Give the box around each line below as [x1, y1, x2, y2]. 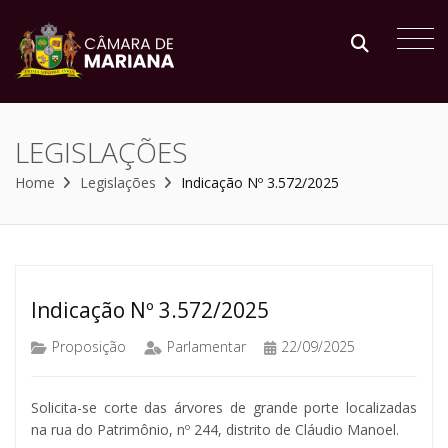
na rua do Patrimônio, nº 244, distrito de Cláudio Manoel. [31, 419, 399, 439]
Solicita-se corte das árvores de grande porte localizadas [31, 397, 417, 417]
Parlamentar [166, 336, 246, 356]
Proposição [51, 336, 126, 356]
